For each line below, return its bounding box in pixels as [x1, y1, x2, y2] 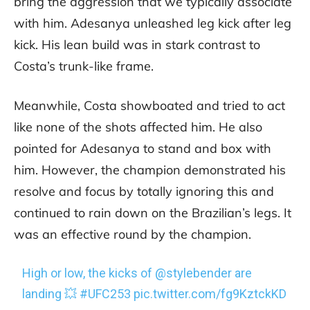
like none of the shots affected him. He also [14, 119, 262, 136]
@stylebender [155, 266, 232, 281]
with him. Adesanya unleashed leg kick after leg [14, 15, 291, 32]
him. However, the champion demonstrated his [14, 162, 286, 179]
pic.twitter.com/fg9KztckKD [134, 286, 287, 302]
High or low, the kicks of [22, 266, 156, 281]
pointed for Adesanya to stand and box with [14, 140, 271, 157]
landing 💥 [22, 286, 80, 302]
